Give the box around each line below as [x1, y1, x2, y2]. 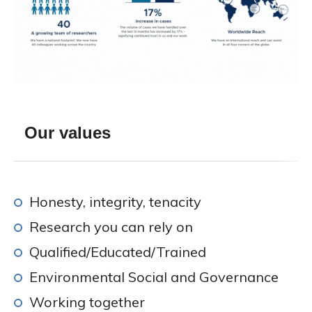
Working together [29, 292, 145, 311]
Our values [24, 123, 111, 142]
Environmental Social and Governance [29, 267, 279, 286]
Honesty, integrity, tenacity [29, 192, 201, 210]
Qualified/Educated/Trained [29, 242, 206, 260]
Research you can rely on [29, 217, 193, 235]
